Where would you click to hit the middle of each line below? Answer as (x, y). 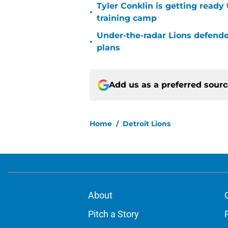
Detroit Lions (147, 124)
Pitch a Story (113, 214)
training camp (127, 18)
